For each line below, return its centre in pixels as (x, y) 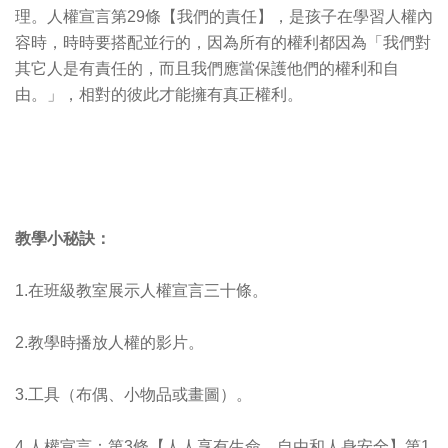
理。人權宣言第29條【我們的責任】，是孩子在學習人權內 (224, 17)
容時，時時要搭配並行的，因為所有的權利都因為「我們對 (223, 43)
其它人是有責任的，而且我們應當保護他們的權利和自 (207, 69)
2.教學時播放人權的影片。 (109, 343)
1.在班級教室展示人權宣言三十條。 (141, 291)
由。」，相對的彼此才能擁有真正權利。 (159, 95)
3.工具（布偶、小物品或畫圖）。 (133, 395)
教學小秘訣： (63, 239)
